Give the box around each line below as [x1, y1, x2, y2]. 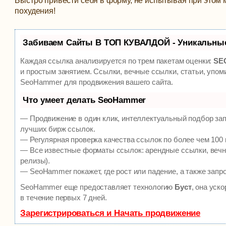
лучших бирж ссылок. [20, 125, 95, 133]
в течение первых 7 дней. [20, 193, 107, 202]
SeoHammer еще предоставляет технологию [20, 183, 175, 191]
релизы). [20, 156, 50, 165]
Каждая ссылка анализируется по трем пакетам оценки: [20, 56, 214, 65]
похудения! [15, 7, 55, 15]
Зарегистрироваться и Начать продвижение [20, 208, 201, 218]
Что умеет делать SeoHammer [23, 95, 146, 105]
